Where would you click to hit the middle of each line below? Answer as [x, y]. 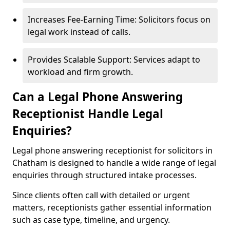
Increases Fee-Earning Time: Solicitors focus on [119, 20]
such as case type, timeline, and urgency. [91, 220]
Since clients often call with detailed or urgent [101, 195]
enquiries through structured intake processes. [104, 175]
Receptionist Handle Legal [88, 114]
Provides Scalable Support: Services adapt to [114, 60]
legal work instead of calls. [79, 32]
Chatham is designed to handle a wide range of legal [114, 163]
